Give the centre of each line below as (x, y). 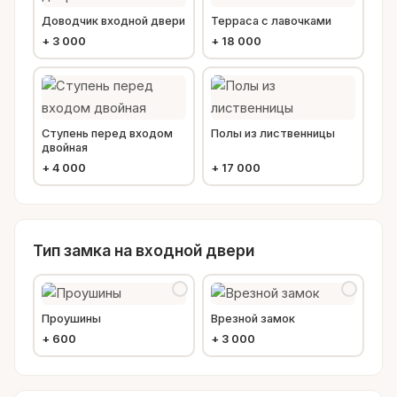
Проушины (71, 318)
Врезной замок (253, 318)
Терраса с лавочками (271, 20)
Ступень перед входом (107, 133)
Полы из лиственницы (273, 133)
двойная (65, 147)
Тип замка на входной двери (144, 250)
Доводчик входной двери (113, 20)
